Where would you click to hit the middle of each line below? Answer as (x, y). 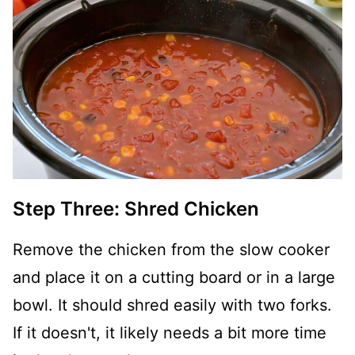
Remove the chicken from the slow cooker (171, 250)
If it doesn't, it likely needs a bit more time (170, 333)
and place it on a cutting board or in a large (174, 278)
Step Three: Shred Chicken (136, 209)
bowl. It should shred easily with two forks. (172, 305)
